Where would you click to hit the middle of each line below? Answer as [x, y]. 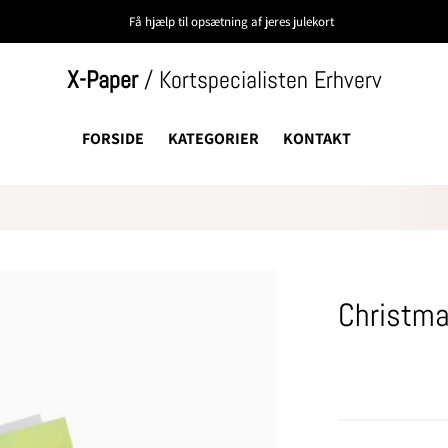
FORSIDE [112, 138]
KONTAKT [316, 138]
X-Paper [102, 79]
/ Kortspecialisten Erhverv [259, 79]
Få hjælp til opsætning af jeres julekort [231, 21]
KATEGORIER [213, 138]
